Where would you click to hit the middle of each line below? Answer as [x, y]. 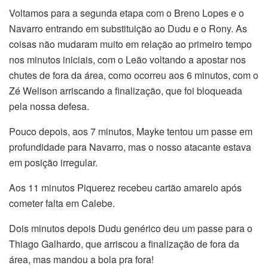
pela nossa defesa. [49, 106]
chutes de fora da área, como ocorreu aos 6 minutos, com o [134, 75]
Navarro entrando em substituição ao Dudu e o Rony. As [128, 29]
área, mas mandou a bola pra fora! [81, 260]
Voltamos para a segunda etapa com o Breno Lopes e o [127, 13]
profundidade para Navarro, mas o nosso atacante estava [130, 147]
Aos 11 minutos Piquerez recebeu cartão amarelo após [125, 188]
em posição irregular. [53, 163]
